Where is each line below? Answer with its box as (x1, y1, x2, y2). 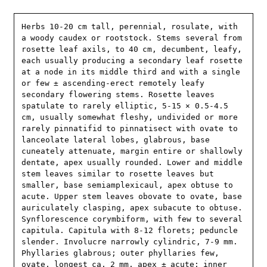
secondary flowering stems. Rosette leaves (21, 89, 215, 99)
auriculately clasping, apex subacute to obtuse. (21, 203, 243, 212)
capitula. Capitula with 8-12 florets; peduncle (21, 225, 238, 235)
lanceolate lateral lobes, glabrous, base (21, 135, 210, 144)
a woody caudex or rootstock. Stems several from (21, 33, 242, 42)
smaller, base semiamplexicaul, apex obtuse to (21, 180, 234, 190)
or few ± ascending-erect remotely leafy (21, 78, 205, 88)
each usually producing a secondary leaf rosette (21, 55, 243, 65)
